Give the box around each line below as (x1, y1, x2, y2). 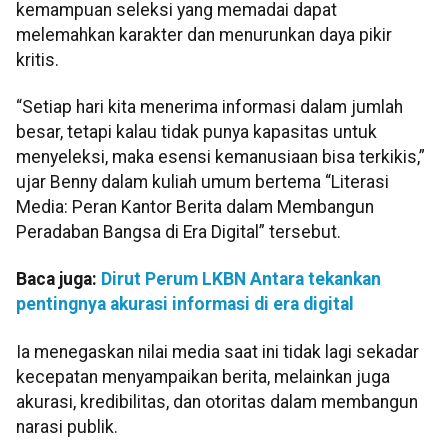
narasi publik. (16, 416, 118, 437)
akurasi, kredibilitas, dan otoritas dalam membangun (16, 391, 418, 412)
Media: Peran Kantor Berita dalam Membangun (16, 196, 374, 217)
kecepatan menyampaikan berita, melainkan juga (16, 366, 390, 387)
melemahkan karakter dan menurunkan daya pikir (16, 24, 392, 45)
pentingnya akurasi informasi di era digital (16, 294, 354, 315)
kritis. (16, 49, 59, 70)
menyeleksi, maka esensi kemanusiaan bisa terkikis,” (16, 146, 425, 167)
